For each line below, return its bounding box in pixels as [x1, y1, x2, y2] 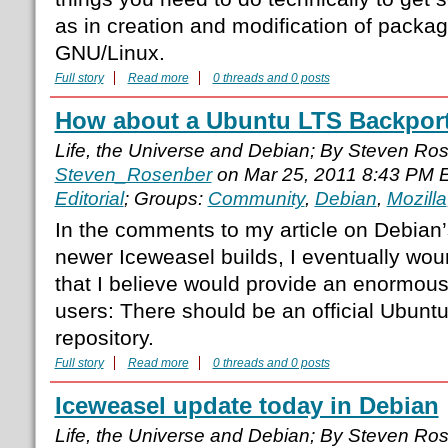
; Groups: [123, 188, 208, 210]
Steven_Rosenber [54, 164, 212, 186]
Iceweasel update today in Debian [54, 392, 439, 420]
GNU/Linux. [54, 41, 165, 65]
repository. [54, 326, 154, 350]
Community [207, 188, 305, 210]
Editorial [54, 188, 124, 210]
